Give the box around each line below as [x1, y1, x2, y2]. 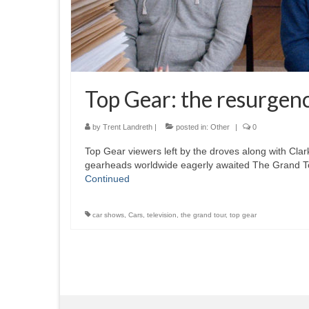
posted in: [174, 123, 210, 132]
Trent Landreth [103, 123, 152, 132]
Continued [85, 173, 130, 185]
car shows [92, 211, 124, 219]
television [147, 211, 177, 219]
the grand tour [181, 211, 226, 219]
